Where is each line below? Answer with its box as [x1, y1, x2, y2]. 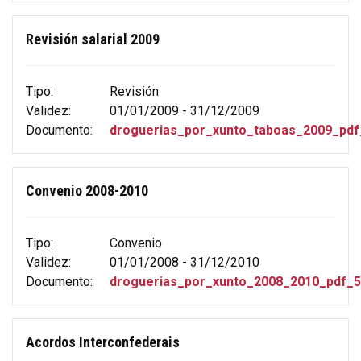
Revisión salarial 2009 [26, 30, 160, 48]
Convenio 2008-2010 [26, 181, 148, 199]
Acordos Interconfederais [26, 333, 180, 351]
